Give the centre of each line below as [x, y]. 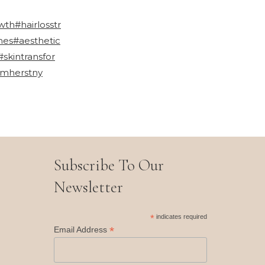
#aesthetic [37, 40]
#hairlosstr [38, 24]
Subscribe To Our [109, 165]
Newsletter [88, 187]
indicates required [181, 216]
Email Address [82, 229]
